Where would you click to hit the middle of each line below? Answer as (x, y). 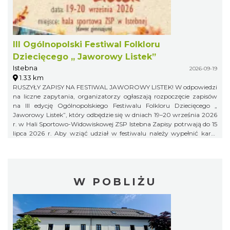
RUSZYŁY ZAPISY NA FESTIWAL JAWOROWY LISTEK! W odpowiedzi (94, 87)
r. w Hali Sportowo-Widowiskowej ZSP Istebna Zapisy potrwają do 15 (83, 124)
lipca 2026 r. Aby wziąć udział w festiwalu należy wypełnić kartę (34, 133)
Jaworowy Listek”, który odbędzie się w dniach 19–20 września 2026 (115, 115)
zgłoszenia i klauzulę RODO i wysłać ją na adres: (115, 143)
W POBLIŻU (115, 182)
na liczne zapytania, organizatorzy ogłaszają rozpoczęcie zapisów (115, 97)
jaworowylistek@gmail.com (55, 152)
